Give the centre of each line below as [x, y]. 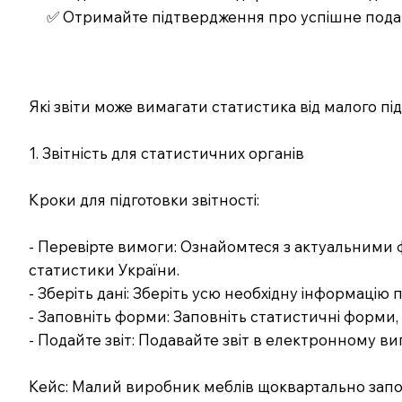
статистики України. [105, 269]
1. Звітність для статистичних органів [167, 153]
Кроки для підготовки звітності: [144, 199]
